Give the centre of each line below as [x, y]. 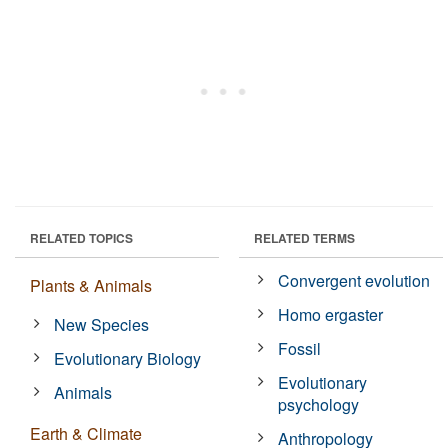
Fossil [300, 348]
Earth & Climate [86, 433]
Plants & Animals [91, 285]
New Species [102, 324]
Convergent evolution [354, 280]
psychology [319, 404]
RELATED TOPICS [81, 237]
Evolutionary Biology [128, 358]
